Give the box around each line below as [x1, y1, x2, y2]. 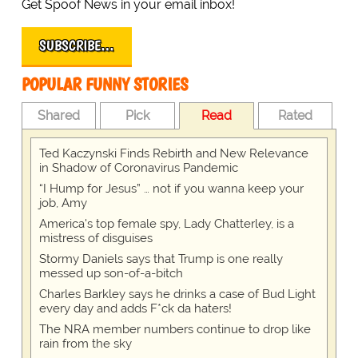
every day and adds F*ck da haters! [38, 301, 232, 316]
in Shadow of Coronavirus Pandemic [38, 161, 238, 176]
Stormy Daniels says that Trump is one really [38, 252, 283, 267]
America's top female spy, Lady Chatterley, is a [38, 217, 294, 232]
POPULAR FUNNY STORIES [21, 74, 188, 96]
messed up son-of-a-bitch [38, 266, 183, 281]
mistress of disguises [38, 231, 153, 246]
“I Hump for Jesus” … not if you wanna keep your [38, 181, 304, 197]
